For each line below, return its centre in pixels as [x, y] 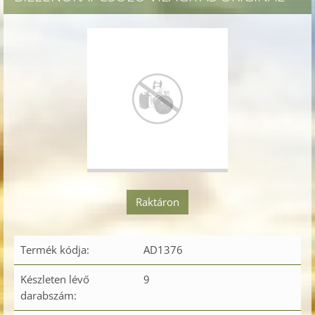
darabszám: [49, 296]
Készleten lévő [55, 279]
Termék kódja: [55, 250]
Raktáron [157, 202]
